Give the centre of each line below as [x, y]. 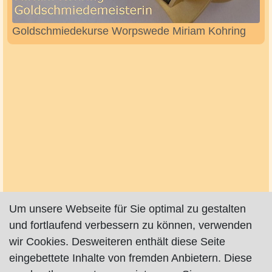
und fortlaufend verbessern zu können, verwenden [131, 225]
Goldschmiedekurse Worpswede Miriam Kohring [129, 31]
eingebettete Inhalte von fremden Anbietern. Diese [131, 258]
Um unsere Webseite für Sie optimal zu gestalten [127, 209]
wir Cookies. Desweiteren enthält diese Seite [117, 242]
